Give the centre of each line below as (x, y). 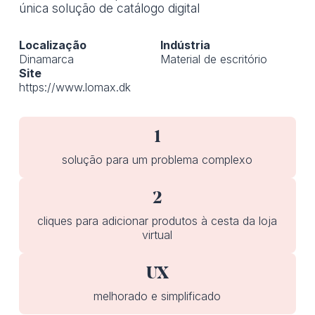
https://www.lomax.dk (75, 87)
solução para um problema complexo (157, 159)
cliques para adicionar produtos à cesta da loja (157, 220)
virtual (157, 234)
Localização (52, 45)
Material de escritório (213, 59)
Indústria (185, 45)
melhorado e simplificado (157, 296)
